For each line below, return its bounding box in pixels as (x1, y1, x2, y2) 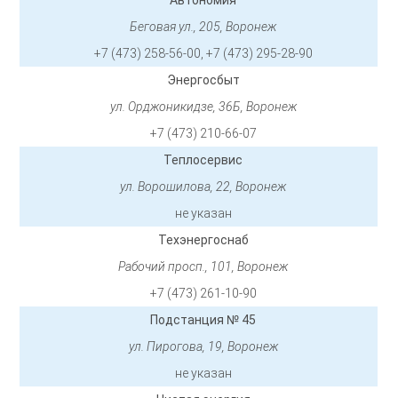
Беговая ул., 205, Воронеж (130, 20, 277, 35)
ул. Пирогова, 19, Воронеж (128, 339, 278, 354)
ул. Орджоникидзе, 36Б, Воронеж (109, 99, 297, 115)
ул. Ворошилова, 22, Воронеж (120, 179, 287, 195)
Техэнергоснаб (157, 233, 249, 248)
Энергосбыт (166, 73, 240, 88)
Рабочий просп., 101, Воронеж (118, 259, 289, 275)
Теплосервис (163, 153, 243, 168)
